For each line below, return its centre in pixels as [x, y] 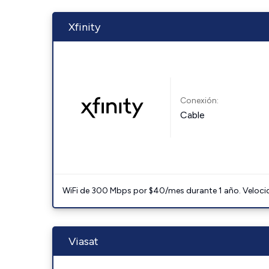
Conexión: [200, 100]
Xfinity [84, 27]
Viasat [83, 241]
